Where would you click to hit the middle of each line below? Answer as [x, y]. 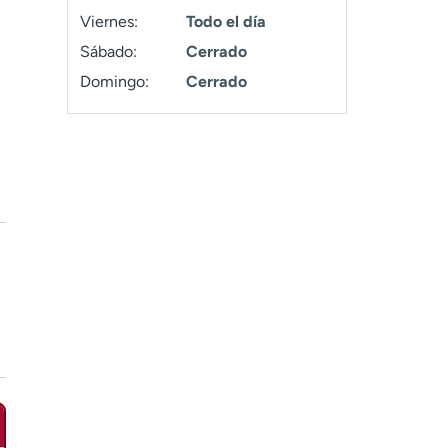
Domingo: [115, 81]
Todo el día [225, 21]
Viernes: [109, 21]
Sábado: [109, 51]
